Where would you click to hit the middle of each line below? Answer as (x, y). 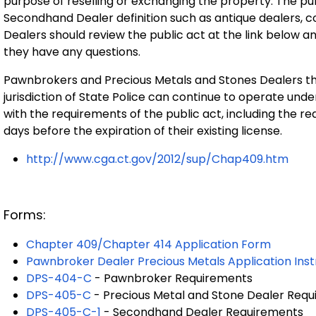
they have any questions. (76, 51)
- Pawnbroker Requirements (172, 278)
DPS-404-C (59, 278)
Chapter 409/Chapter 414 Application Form (148, 244)
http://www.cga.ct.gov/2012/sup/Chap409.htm (157, 159)
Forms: (25, 214)
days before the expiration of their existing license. (143, 130)
